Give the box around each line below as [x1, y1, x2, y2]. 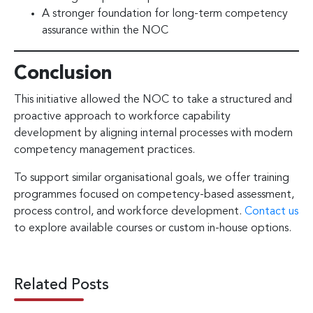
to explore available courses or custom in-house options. [14, 222, 291, 234]
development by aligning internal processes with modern [14, 127, 293, 139]
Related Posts [14, 277, 109, 293]
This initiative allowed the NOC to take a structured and [14, 94, 292, 105]
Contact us [245, 205, 298, 217]
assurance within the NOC [42, 24, 168, 36]
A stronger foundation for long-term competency [42, 8, 288, 20]
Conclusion [14, 64, 112, 84]
